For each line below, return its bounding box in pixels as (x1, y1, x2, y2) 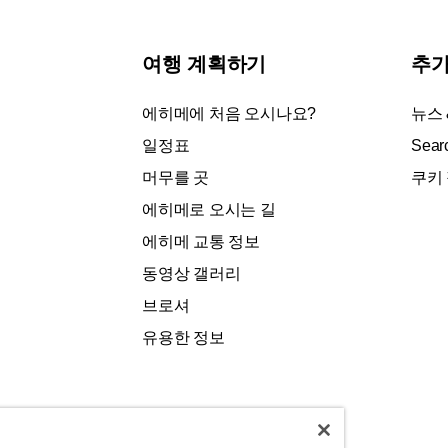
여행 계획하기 (142, 52, 267, 75)
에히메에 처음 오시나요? (142, 104, 317, 122)
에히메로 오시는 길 (142, 200, 276, 218)
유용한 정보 (142, 328, 225, 346)
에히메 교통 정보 (142, 232, 260, 250)
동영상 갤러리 (142, 264, 241, 282)
